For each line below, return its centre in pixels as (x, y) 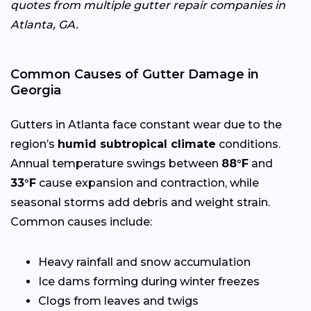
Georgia (36, 90)
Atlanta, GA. (44, 24)
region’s (34, 144)
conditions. (248, 144)
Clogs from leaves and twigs (118, 301)
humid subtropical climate (137, 144)
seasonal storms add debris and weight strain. (140, 202)
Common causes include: (81, 221)
